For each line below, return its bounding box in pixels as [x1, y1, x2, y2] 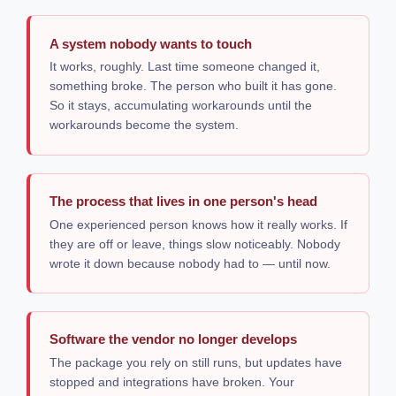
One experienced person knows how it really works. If [49, 217, 348, 232]
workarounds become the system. [49, 118, 240, 133]
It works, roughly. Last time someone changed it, [49, 59, 321, 74]
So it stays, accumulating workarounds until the [49, 98, 313, 113]
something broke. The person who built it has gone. [49, 79, 338, 94]
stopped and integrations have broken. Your [49, 375, 295, 390]
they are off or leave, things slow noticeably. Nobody [49, 236, 341, 251]
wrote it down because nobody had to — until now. [49, 255, 331, 270]
